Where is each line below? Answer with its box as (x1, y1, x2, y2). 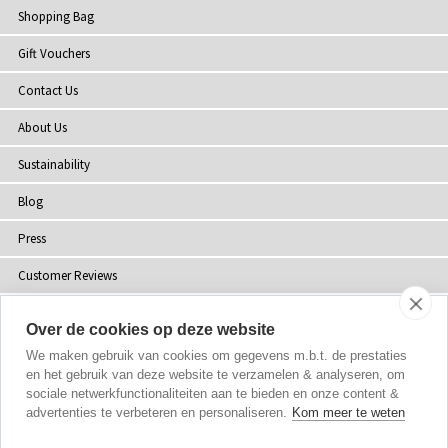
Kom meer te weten (292, 405, 405, 420)
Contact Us (18, 82, 78, 100)
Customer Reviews (18, 267, 117, 285)
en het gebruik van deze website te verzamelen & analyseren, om (26, 367, 405, 382)
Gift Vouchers (18, 45, 90, 63)
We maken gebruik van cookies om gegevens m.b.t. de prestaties (26, 348, 407, 363)
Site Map (18, 341, 63, 359)
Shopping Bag (18, 8, 94, 26)
